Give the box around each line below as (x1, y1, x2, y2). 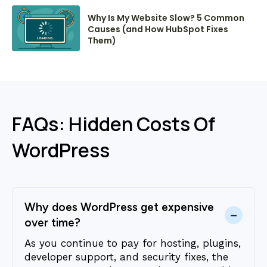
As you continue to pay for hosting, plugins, (24, 237, 241, 250)
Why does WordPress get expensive (24, 200, 214, 215)
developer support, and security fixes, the (24, 251, 228, 263)
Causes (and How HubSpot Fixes (88, 23, 228, 36)
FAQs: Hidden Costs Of (12, 111, 215, 138)
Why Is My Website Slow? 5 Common (88, 12, 244, 24)
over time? (24, 216, 80, 230)
